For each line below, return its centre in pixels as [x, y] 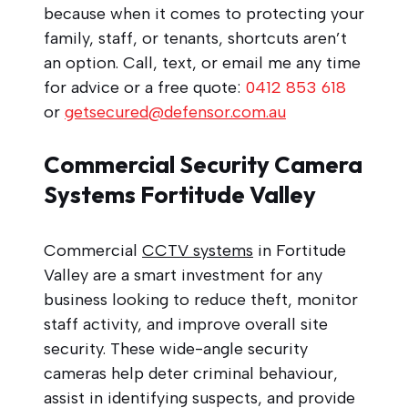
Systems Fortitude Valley [180, 194]
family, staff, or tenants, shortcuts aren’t [195, 38]
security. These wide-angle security [176, 348]
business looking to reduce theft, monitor [201, 299]
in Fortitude [300, 250]
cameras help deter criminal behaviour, [191, 373]
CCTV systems [198, 250]
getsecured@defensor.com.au [175, 112]
